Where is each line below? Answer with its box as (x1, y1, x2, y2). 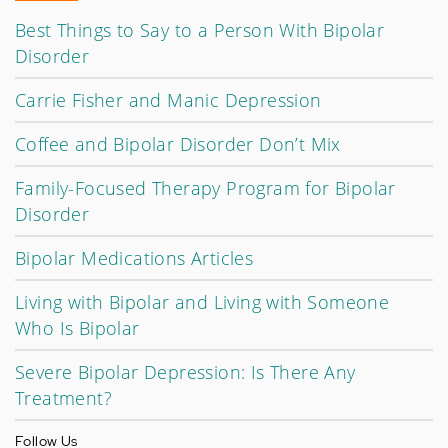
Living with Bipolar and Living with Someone (15, 289, 390, 314)
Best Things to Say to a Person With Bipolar (15, 17, 385, 42)
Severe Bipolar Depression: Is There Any (15, 359, 356, 384)
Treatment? (15, 385, 113, 410)
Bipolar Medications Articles (15, 245, 254, 270)
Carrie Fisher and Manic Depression (15, 87, 322, 112)
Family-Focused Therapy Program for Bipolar (15, 175, 396, 200)
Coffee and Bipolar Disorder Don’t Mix (15, 131, 341, 156)
